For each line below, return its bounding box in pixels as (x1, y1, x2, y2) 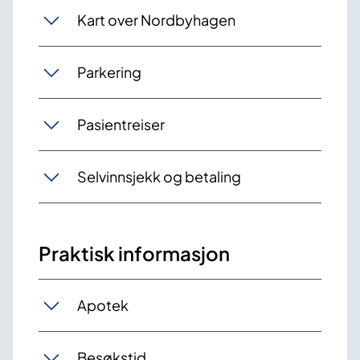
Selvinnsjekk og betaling (77, 167, 241, 186)
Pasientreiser (77, 115, 165, 134)
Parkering (77, 63, 141, 82)
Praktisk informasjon (39, 240, 230, 265)
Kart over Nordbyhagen (77, 10, 235, 30)
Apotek (77, 296, 129, 315)
